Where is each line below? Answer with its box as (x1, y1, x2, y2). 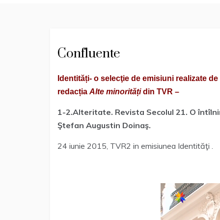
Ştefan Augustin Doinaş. (57, 120, 151, 130)
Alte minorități (89, 87, 141, 96)
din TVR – (141, 87, 179, 96)
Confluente (57, 46, 120, 62)
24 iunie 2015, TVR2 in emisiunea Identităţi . (57, 141, 213, 151)
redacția (57, 87, 89, 96)
